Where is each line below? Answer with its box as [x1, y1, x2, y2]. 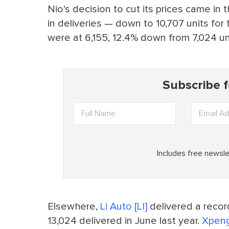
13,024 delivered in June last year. [48, 214, 202, 226]
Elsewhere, [48, 200, 100, 212]
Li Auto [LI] [100, 200, 147, 212]
